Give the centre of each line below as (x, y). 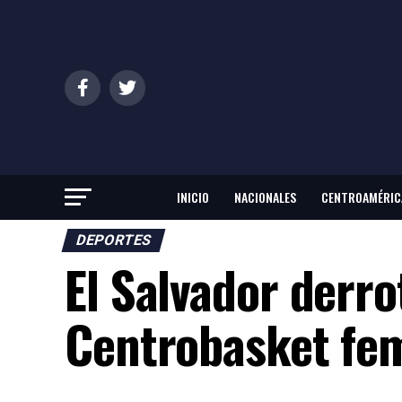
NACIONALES (265, 197)
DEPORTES (114, 240)
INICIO (193, 197)
